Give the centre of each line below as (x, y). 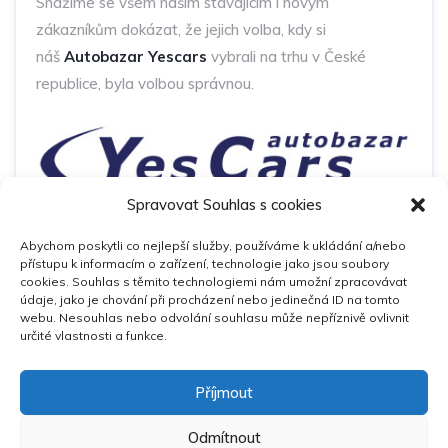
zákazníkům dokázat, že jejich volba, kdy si (181, 29)
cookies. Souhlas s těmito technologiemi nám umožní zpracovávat (213, 281)
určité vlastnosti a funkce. (93, 335)
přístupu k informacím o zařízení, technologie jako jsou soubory (204, 263)
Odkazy (53, 297)
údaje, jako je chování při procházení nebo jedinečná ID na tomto (210, 299)
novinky (246, 355)
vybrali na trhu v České (286, 56)
